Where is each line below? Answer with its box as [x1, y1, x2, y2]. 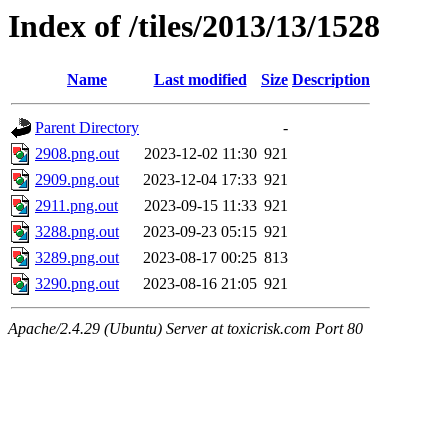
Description [292, 71, 370, 89]
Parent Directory [35, 119, 139, 137]
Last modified [153, 71, 247, 89]
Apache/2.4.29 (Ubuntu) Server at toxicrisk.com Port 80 [8, 320, 363, 338]
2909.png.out [35, 171, 119, 189]
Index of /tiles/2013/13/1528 [8, 8, 380, 44]
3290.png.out [35, 275, 119, 293]
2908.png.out [35, 145, 119, 163]
